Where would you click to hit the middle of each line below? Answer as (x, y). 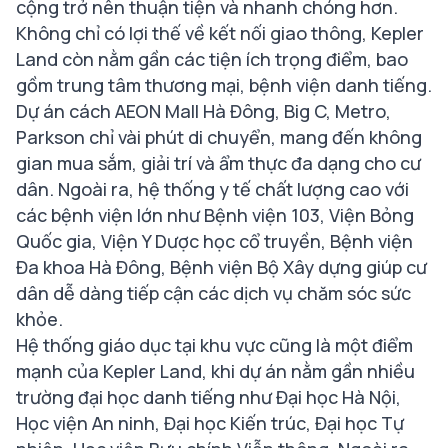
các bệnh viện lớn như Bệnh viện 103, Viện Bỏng (215, 215)
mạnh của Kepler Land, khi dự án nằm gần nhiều (215, 371)
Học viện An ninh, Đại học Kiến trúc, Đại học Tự (210, 423)
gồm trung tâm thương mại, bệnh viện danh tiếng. (224, 85)
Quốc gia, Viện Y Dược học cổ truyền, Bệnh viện (214, 241)
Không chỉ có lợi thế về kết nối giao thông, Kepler (220, 33)
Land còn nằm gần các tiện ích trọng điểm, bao (212, 59)
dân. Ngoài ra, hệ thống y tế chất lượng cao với (212, 189)
